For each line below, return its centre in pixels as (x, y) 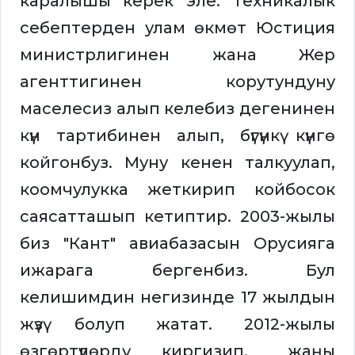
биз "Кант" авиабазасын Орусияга (177, 244)
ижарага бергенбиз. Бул (177, 271)
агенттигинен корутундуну (177, 82)
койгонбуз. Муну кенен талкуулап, (177, 163)
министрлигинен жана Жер (177, 55)
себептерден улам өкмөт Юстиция (177, 28)
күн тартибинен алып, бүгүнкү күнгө (177, 136)
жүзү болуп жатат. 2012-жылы (177, 324)
